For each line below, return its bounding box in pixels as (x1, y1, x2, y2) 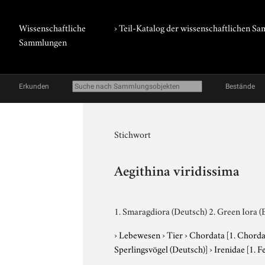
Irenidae (214, 241, 247, 255)
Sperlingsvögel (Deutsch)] (114, 241, 208, 255)
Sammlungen (19, 35, 67, 48)
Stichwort (114, 127, 151, 140)
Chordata (189, 227, 227, 241)
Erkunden (19, 82, 49, 91)
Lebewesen (119, 227, 163, 241)
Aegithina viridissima (114, 166, 240, 180)
